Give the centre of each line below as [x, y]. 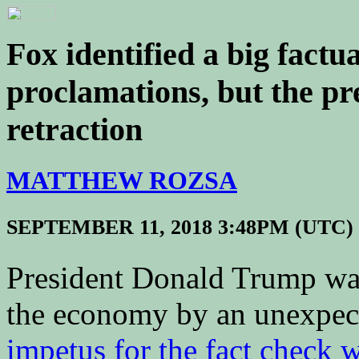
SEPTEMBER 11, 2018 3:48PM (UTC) [180, 227]
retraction [75, 129]
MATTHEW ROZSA [122, 180]
